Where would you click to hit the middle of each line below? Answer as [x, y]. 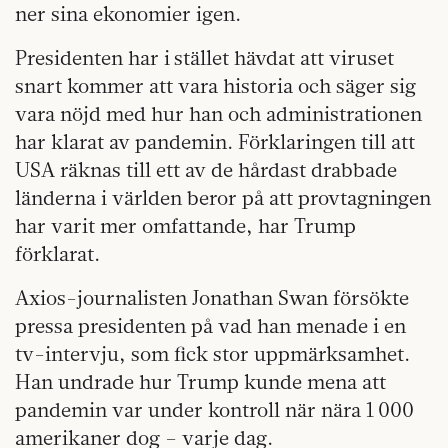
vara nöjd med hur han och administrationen [218, 114]
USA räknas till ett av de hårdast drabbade [206, 170]
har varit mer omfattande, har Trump [185, 226]
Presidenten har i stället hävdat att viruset [204, 58]
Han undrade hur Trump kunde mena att [200, 382]
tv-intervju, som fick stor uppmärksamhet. [212, 354]
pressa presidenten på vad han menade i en [210, 326]
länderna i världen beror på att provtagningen [223, 198]
